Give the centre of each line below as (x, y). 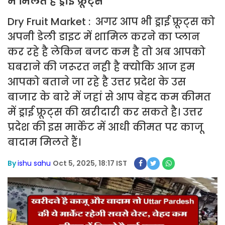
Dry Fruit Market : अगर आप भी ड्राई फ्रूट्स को (111, 22)
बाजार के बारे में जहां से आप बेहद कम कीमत (109, 97)
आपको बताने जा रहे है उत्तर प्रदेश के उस (97, 82)
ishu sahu (34, 163)
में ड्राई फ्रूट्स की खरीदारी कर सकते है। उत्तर (105, 112)
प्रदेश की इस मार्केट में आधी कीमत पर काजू (105, 127)
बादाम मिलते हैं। (45, 142)
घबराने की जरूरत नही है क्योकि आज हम (101, 67)
